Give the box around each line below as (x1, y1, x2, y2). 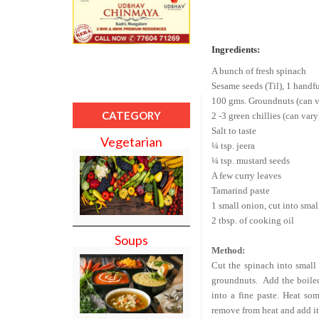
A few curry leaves (211, 169, 281, 181)
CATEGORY (102, 109, 161, 122)
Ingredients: (211, 43, 260, 55)
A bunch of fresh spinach (211, 65, 306, 76)
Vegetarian (100, 134, 162, 150)
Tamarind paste (211, 184, 270, 196)
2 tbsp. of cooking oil (211, 214, 294, 226)
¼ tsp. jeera (211, 140, 255, 151)
